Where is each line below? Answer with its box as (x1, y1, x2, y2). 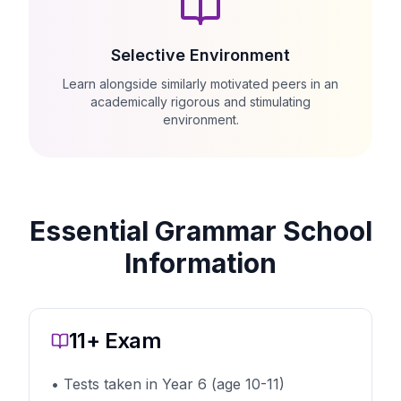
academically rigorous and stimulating (90, 94, 311, 109)
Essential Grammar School (29, 215, 372, 247)
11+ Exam (69, 328, 162, 354)
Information (124, 247, 277, 279)
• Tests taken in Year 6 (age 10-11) (51, 375, 285, 393)
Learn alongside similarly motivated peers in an (63, 76, 338, 91)
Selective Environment (111, 46, 290, 64)
